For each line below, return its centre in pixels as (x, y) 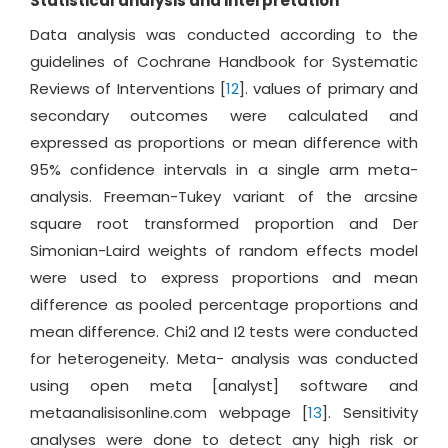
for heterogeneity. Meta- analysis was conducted (224, 359)
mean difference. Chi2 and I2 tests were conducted (224, 332)
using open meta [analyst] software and (224, 386)
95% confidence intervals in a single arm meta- (224, 170)
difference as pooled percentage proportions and (224, 305)
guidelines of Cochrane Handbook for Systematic (224, 62)
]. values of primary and (328, 89)
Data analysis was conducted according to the (224, 35)
